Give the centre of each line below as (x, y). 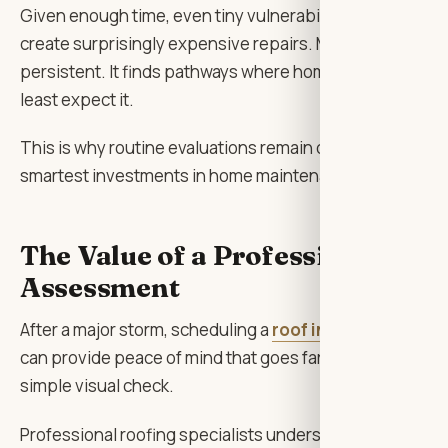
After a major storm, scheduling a (146, 330)
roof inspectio (331, 330)
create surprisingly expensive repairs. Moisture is (210, 43)
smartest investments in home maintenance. (191, 175)
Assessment (100, 286)
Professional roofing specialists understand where (214, 434)
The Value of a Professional (202, 254)
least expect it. (77, 99)
